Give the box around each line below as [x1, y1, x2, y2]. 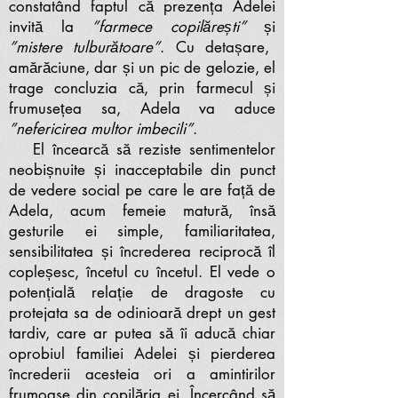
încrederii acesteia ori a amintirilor [9, 364, 275, 384]
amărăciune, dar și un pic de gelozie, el [9, 58, 275, 77]
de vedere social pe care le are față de [9, 180, 275, 200]
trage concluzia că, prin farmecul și [9, 78, 275, 98]
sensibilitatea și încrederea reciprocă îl [9, 242, 275, 261]
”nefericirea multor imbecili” [9, 119, 193, 139]
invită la [9, 17, 92, 36]
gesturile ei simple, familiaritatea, [9, 221, 275, 241]
